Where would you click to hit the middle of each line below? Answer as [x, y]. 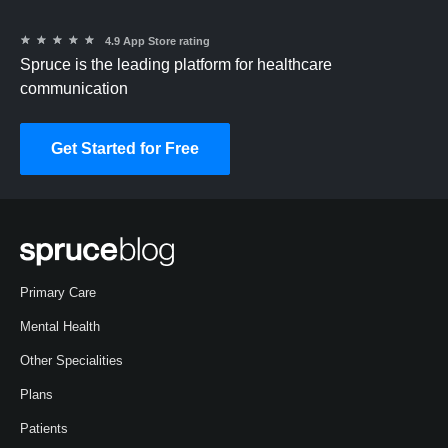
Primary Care [58, 293]
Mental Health [60, 327]
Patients [44, 429]
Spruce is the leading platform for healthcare [176, 64]
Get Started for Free [125, 149]
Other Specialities [71, 361]
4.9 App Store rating [157, 40]
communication [74, 88]
